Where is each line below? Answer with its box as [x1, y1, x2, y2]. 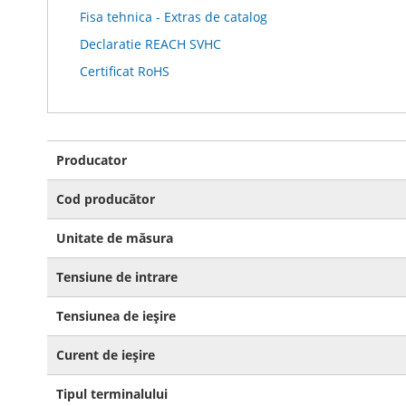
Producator [56, 151, 127, 169]
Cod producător [56, 190, 155, 208]
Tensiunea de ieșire [56, 307, 176, 324]
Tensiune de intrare [56, 268, 178, 285]
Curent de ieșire [56, 346, 155, 363]
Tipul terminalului [56, 385, 168, 402]
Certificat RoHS [80, 63, 169, 80]
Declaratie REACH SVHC [80, 35, 221, 53]
